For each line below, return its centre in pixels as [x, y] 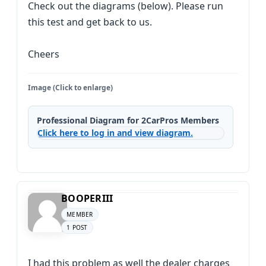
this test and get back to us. [90, 22]
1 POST [77, 227]
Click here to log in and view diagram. [115, 133]
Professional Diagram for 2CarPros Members [128, 120]
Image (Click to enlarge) [70, 88]
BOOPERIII [87, 198]
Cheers [44, 54]
